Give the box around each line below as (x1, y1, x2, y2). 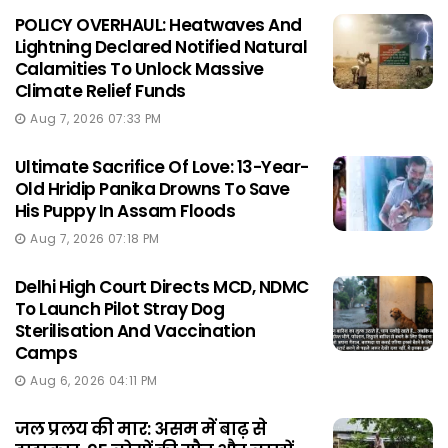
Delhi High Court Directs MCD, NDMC (15, 274, 309, 299)
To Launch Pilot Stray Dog (15, 296, 225, 321)
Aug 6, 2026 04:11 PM (30, 371, 158, 389)
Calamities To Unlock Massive (15, 56, 264, 81)
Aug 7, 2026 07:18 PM (30, 229, 160, 247)
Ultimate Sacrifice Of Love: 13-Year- (15, 154, 309, 179)
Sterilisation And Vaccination (15, 318, 256, 343)
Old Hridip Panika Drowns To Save (15, 176, 290, 201)
